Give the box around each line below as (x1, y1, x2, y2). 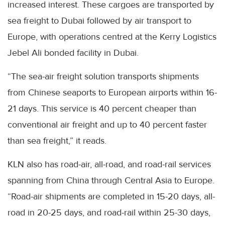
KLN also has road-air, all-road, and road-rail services (8, 159, 211, 170)
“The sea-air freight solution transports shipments (8, 71, 199, 82)
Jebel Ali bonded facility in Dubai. (8, 47, 139, 58)
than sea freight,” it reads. (8, 135, 106, 146)
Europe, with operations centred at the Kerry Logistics (8, 31, 216, 42)
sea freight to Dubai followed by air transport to (8, 15, 191, 26)
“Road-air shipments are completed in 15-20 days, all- (8, 191, 215, 202)
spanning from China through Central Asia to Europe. (8, 175, 214, 186)
